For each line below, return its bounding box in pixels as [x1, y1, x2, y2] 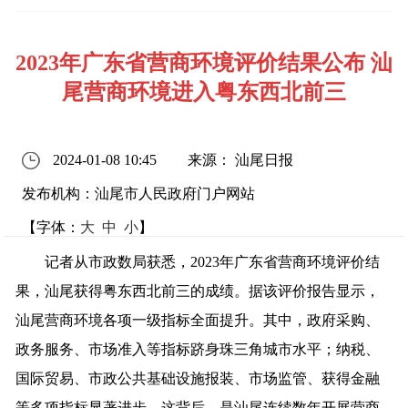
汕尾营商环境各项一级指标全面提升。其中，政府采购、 [15, 312, 381, 329]
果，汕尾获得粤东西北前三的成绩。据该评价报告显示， [15, 283, 381, 300]
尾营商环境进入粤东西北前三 [62, 79, 346, 104]
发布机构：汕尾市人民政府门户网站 [22, 185, 256, 201]
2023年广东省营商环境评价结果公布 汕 [15, 50, 393, 75]
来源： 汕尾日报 [188, 151, 294, 168]
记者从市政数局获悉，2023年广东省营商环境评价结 [15, 254, 381, 270]
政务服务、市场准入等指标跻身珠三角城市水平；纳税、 [15, 342, 381, 358]
